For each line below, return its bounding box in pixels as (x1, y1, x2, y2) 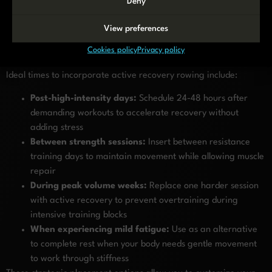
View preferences (104, 24, 168, 33)
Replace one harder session (147, 181, 259, 191)
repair (30, 166, 56, 176)
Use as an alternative (169, 225, 257, 234)
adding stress (30, 123, 83, 132)
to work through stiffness (30, 254, 129, 263)
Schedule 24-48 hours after (137, 93, 248, 103)
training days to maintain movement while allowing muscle (30, 152, 264, 161)
